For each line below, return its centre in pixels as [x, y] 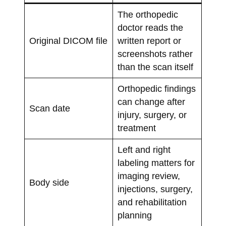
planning [134, 216]
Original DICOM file [68, 41]
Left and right [144, 150]
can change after [151, 102]
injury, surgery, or [152, 115]
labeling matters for [156, 163]
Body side [49, 183]
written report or [149, 41]
